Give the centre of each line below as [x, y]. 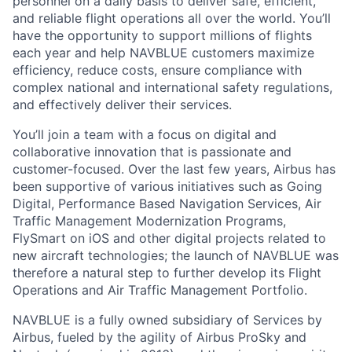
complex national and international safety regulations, [172, 87]
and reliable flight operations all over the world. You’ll [172, 18]
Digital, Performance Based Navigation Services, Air [167, 203]
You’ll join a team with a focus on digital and [145, 134]
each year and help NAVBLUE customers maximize [163, 53]
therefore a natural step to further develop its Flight [167, 273]
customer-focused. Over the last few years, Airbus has [174, 169]
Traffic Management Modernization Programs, [149, 221]
